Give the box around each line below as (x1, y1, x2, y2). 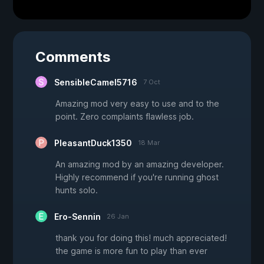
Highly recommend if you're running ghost (55, 172, 219, 183)
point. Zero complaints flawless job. (55, 111, 194, 122)
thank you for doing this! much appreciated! (55, 233, 227, 243)
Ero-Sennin (54, 212, 101, 222)
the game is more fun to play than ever (55, 246, 207, 256)
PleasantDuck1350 (54, 138, 132, 148)
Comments (35, 48, 111, 66)
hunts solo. (55, 185, 98, 196)
